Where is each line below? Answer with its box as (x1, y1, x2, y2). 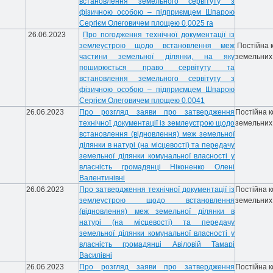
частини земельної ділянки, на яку (79, 52, 235, 61)
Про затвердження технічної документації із (79, 185, 235, 194)
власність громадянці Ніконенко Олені (79, 163, 235, 171)
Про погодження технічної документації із (83, 30, 235, 39)
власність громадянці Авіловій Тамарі (79, 240, 235, 249)
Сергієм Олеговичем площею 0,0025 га (79, 19, 213, 27)
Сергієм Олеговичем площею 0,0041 (79, 96, 205, 105)
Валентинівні (79, 174, 125, 182)
